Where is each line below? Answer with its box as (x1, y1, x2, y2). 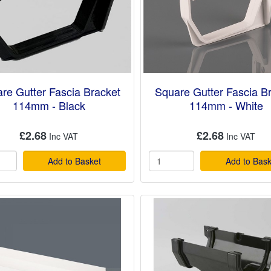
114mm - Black (12, 97, 85, 114)
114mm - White (189, 97, 263, 114)
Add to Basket (48, 155, 102, 168)
